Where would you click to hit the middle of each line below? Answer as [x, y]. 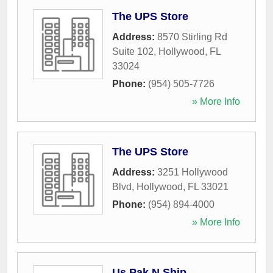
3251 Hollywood [193, 172]
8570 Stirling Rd [192, 37]
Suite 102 [133, 52]
